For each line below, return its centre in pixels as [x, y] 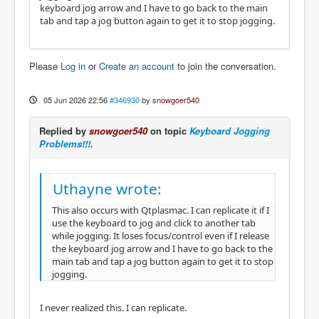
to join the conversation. [225, 66]
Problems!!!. [66, 143]
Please [45, 66]
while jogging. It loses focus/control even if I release [161, 235]
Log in [73, 66]
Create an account [137, 66]
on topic [168, 130]
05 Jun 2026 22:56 [75, 99]
